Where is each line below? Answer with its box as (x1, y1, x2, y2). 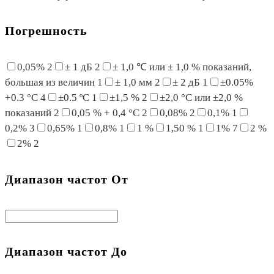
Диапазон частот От (5, 172, 128, 187)
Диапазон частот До (5, 244, 127, 258)
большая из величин (5, 76, 97, 88)
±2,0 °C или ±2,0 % (160, 91, 243, 103)
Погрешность (5, 24, 87, 38)
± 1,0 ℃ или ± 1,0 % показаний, (113, 61, 251, 73)
